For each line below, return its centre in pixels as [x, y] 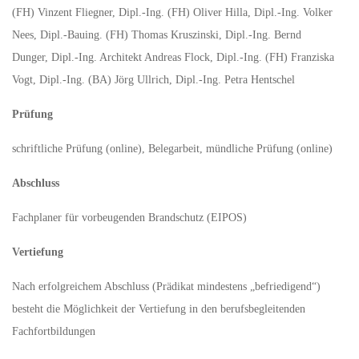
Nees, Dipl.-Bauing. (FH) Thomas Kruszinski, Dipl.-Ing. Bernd [157, 35]
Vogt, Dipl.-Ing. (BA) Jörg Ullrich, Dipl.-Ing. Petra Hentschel [153, 80]
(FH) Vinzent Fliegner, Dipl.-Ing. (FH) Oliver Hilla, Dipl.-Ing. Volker [172, 12]
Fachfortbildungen [54, 331]
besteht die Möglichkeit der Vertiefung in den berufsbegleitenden [159, 309]
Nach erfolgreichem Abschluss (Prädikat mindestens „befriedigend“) [166, 286]
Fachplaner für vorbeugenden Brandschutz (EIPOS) [129, 218]
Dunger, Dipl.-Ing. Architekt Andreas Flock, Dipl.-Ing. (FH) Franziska [173, 57]
